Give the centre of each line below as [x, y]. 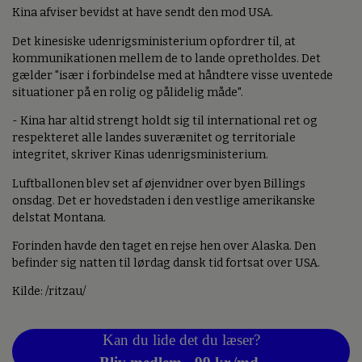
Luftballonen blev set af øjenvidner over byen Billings [159, 183]
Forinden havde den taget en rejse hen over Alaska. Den [164, 246]
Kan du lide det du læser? [181, 340]
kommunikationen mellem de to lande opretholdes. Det [166, 58]
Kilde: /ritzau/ [49, 292]
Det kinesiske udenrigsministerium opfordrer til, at [154, 41]
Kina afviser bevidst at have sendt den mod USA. [143, 13]
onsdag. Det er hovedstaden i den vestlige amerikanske [164, 200]
